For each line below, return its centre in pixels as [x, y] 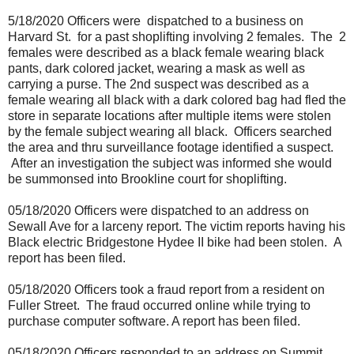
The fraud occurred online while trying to [198, 305]
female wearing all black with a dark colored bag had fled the [177, 100]
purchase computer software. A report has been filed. [154, 321]
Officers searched [283, 131]
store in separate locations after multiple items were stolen [169, 115]
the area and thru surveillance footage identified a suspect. [171, 147]
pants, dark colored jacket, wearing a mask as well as [156, 68]
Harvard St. [41, 36]
